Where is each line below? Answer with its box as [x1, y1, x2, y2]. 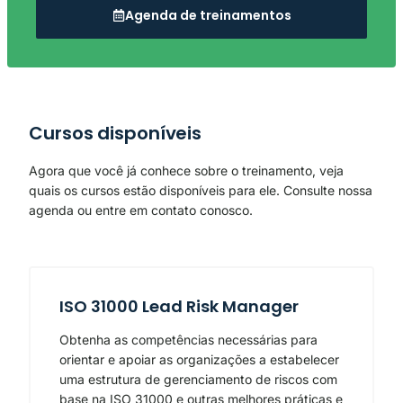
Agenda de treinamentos [124, 6, 291, 25]
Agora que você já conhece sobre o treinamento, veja [29, 163, 344, 179]
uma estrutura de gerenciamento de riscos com [59, 372, 337, 388]
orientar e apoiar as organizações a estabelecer [59, 352, 339, 368]
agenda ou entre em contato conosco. [29, 202, 253, 219]
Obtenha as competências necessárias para [59, 332, 318, 348]
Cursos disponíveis [29, 121, 202, 147]
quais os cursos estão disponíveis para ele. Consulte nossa [29, 183, 372, 199]
